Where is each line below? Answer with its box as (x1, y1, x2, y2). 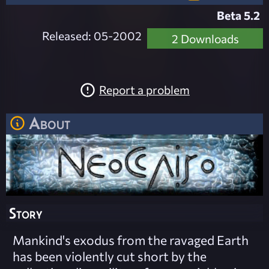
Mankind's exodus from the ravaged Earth (12, 232, 249, 248)
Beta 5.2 (217, 7, 260, 22)
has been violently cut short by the (12, 249, 207, 264)
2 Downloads (171, 31, 239, 46)
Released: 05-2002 (42, 28, 142, 43)
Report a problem (99, 82, 190, 97)
